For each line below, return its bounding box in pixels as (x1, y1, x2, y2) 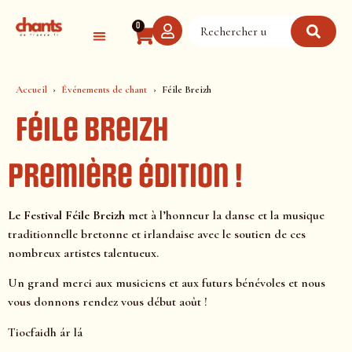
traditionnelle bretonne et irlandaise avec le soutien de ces (8, 226, 306, 242)
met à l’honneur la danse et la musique (125, 207, 324, 223)
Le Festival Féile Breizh (8, 207, 125, 223)
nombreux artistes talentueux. (8, 245, 159, 261)
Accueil (16, 83, 47, 96)
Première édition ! (8, 157, 243, 196)
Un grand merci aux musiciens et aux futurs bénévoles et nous (8, 275, 325, 291)
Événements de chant (61, 83, 148, 96)
